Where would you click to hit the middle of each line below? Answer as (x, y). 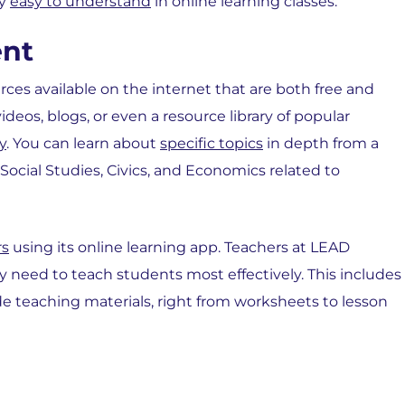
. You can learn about (83, 143)
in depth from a (321, 143)
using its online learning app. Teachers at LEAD (179, 247)
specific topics (212, 143)
